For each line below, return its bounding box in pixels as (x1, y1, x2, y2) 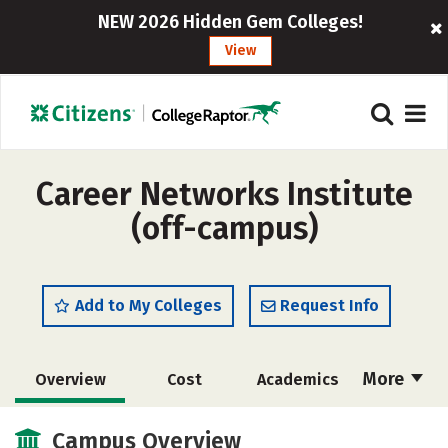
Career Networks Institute (35, 175, 413, 213)
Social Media (135, 416, 233, 435)
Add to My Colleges (75, 296, 222, 315)
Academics (257, 370, 339, 389)
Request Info (280, 296, 379, 315)
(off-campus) (130, 209, 318, 247)
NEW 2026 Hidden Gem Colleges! (98, 11, 364, 33)
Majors (44, 416, 96, 435)
